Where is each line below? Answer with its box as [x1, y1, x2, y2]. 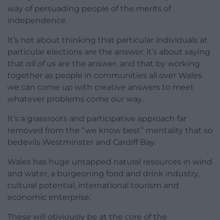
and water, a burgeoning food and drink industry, [7, 169, 199, 179]
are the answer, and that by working [56, 59, 200, 69]
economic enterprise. [7, 192, 91, 202]
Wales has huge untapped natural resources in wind [7, 157, 212, 167]
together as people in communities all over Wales [7, 71, 202, 81]
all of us [26, 59, 56, 69]
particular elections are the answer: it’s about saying [7, 47, 210, 57]
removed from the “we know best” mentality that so [7, 126, 213, 136]
